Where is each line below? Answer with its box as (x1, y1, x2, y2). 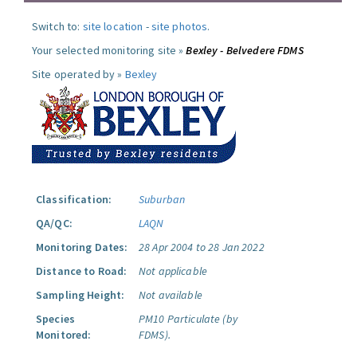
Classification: (36, 192, 112, 206)
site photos (151, 19, 208, 33)
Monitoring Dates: (36, 240, 128, 254)
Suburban (139, 192, 186, 206)
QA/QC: (36, 216, 73, 230)
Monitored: (36, 328, 92, 342)
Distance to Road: (36, 264, 127, 278)
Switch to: (32, 19, 83, 33)
